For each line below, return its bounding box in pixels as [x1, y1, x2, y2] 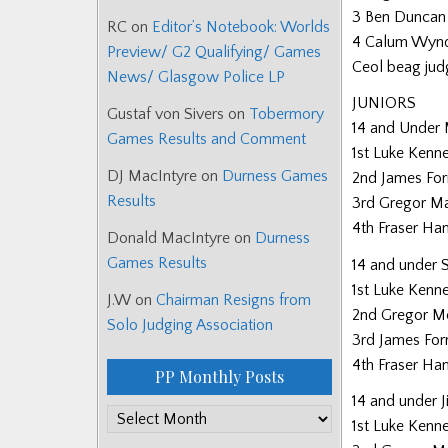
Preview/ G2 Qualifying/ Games [107, 43, 321, 62]
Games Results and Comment [107, 130, 306, 149]
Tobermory [249, 105, 324, 124]
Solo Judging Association [107, 316, 273, 335]
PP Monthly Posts [155, 366, 284, 388]
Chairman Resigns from [156, 291, 311, 310]
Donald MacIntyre [107, 229, 230, 248]
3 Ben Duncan [352, 8, 446, 27]
